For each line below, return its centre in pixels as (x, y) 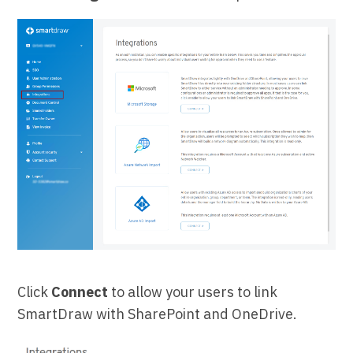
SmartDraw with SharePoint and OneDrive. (158, 314)
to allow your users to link (193, 292)
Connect (80, 292)
